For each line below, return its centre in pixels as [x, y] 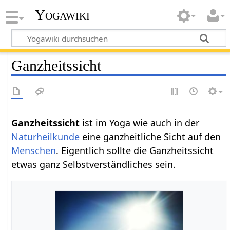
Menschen [34, 150]
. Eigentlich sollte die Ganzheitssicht [135, 150]
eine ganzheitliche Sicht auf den [150, 136]
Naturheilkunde [46, 136]
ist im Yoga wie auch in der [141, 122]
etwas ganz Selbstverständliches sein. [94, 164]
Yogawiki [62, 15]
